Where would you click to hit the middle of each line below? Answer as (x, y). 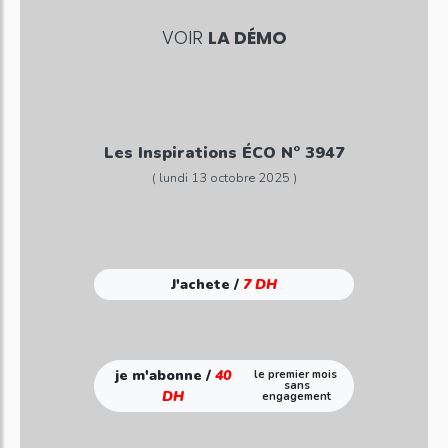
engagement (297, 397)
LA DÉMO (247, 37)
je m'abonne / (165, 375)
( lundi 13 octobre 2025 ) (224, 177)
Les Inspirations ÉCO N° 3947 (224, 152)
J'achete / (207, 284)
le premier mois (296, 375)
